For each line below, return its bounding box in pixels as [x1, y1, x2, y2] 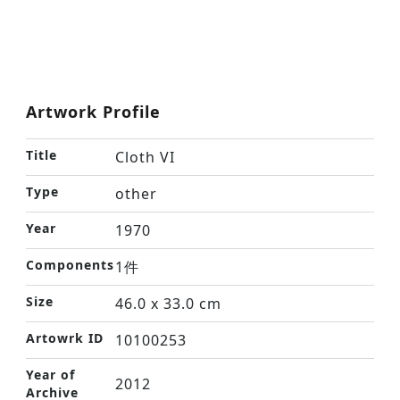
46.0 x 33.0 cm [115, 294, 221, 313]
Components [26, 256, 114, 273]
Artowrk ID [26, 329, 104, 346]
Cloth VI [115, 147, 175, 167]
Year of [26, 366, 75, 383]
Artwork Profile [26, 101, 161, 122]
